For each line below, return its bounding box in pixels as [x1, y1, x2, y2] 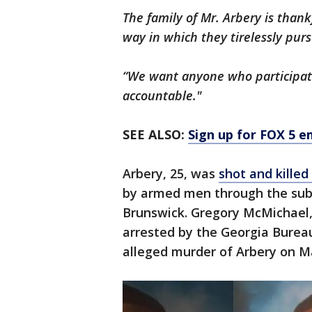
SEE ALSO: [123, 126, 188, 143]
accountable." [123, 87, 202, 104]
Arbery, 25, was [123, 165, 219, 182]
